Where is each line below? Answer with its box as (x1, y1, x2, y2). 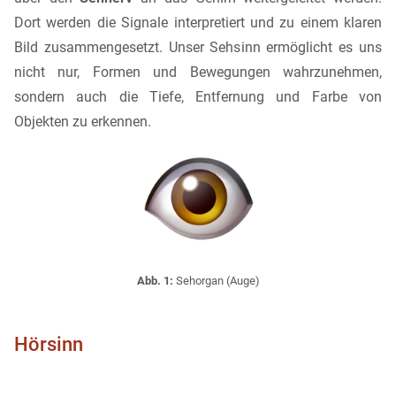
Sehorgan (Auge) (172, 274, 260, 288)
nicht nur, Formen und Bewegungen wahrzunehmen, (14, 64, 382, 81)
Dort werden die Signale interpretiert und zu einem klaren (14, 14, 382, 32)
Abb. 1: (136, 274, 173, 288)
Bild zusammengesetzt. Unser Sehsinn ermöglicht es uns (14, 39, 382, 57)
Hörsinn (14, 332, 83, 356)
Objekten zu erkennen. (14, 113, 151, 131)
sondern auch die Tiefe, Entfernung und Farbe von (14, 88, 382, 106)
